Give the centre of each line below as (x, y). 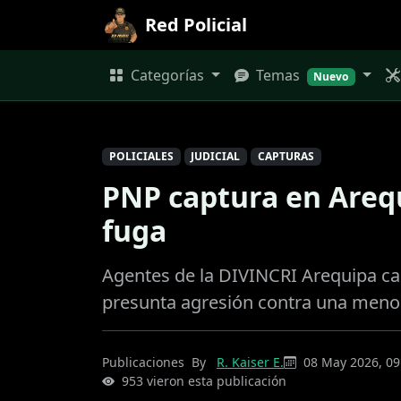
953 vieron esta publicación (204, 381)
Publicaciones (143, 363)
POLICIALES (141, 157)
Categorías (167, 75)
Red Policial (196, 25)
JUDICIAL (216, 157)
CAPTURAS (286, 157)
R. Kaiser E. (250, 363)
